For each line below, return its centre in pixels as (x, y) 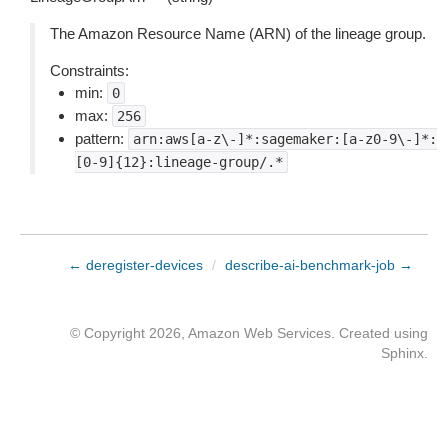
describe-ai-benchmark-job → (319, 265)
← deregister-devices (135, 265)
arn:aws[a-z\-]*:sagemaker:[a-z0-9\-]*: (285, 139)
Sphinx (402, 353)
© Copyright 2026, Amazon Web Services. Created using (249, 333)
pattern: (101, 138)
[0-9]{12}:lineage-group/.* (179, 162)
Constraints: (89, 70)
